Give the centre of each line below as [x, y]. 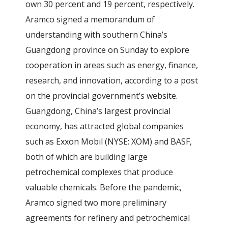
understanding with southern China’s [97, 35]
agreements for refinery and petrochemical [108, 218]
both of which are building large [87, 157]
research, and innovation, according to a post [112, 80]
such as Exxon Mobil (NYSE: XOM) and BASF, [109, 141]
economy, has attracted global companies [105, 126]
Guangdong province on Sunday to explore [108, 50]
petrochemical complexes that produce [99, 172]
